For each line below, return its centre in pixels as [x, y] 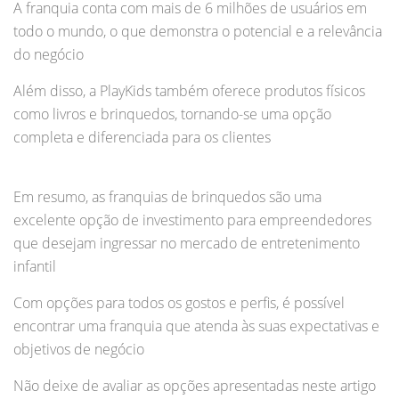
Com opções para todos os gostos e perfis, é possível [179, 303]
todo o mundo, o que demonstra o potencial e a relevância [198, 32]
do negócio [49, 55]
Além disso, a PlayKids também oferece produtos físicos [189, 91]
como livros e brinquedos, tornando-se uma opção [172, 114]
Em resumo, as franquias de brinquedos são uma [167, 197]
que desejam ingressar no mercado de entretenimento [187, 244]
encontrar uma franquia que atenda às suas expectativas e [196, 326]
